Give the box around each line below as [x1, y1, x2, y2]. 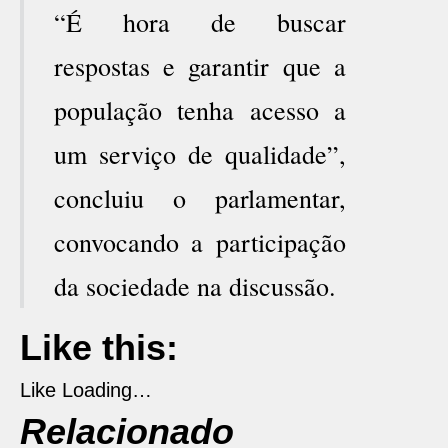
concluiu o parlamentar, [54, 181, 346, 215]
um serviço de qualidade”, [54, 137, 346, 171]
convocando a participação [54, 225, 346, 259]
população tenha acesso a [54, 93, 346, 127]
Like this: [20, 327, 178, 368]
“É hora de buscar [54, 5, 346, 39]
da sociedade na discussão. [54, 269, 336, 303]
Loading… [62, 379, 152, 401]
